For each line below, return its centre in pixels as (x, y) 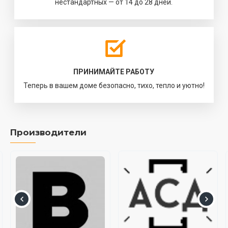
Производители (48, 132)
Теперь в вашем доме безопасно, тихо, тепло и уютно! (114, 86)
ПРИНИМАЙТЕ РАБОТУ (114, 72)
